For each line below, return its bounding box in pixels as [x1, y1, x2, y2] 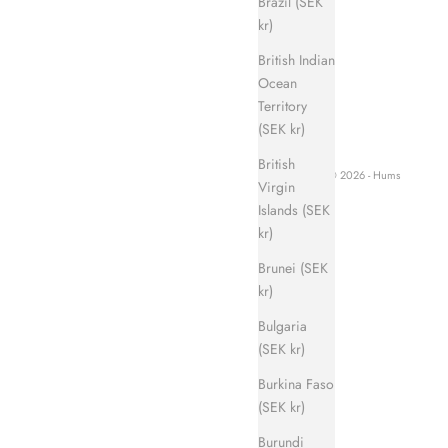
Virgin [258, 176, 295, 197]
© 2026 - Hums [328, 166, 400, 183]
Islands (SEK [258, 199, 330, 220]
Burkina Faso [258, 373, 334, 394]
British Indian [258, 49, 335, 70]
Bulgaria [258, 315, 307, 336]
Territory [258, 95, 307, 116]
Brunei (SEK [258, 257, 328, 278]
